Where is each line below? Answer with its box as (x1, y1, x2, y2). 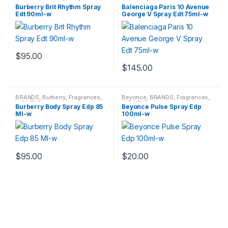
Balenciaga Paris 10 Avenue (121, 3, 210, 11)
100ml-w (121, 110, 150, 118)
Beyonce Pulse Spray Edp (121, 103, 202, 111)
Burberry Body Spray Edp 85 (15, 103, 103, 111)
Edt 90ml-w (15, 10, 51, 18)
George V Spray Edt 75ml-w (121, 10, 208, 18)
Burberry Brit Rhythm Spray (15, 3, 101, 11)
